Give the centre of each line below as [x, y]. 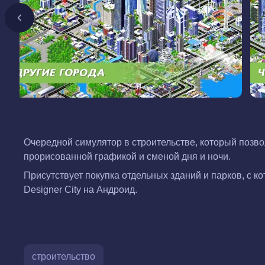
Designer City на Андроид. [80, 190]
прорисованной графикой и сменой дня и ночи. [127, 156]
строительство [64, 256]
